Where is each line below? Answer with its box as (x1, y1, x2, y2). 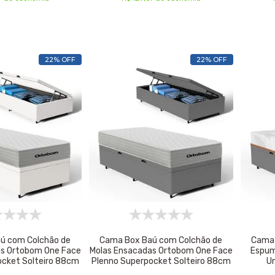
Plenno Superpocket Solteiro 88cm (91, 255, 231, 266)
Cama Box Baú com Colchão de (99, 234, 223, 246)
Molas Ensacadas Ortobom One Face (89, 245, 233, 256)
